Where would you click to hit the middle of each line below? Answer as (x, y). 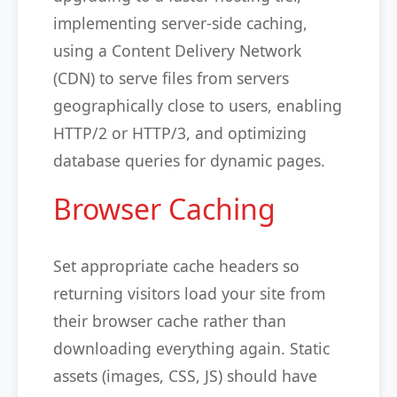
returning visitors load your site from (189, 293)
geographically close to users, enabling (198, 105)
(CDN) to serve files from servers (171, 78)
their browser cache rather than (170, 321)
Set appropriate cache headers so (176, 266)
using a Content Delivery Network (177, 51)
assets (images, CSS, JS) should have (185, 376)
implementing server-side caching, (180, 23)
